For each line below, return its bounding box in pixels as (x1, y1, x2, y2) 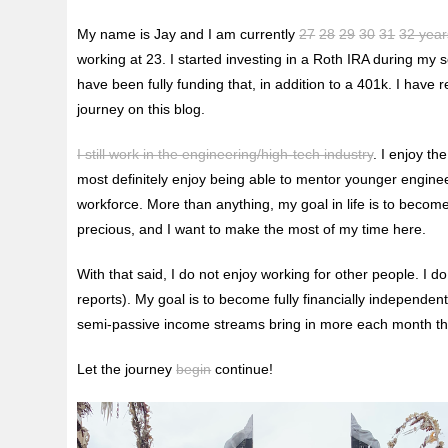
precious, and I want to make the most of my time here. (77, 220, 427, 237)
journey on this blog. (77, 100, 206, 117)
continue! (211, 360, 274, 377)
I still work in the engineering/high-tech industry (77, 145, 374, 162)
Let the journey (77, 360, 177, 377)
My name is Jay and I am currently (77, 25, 300, 42)
